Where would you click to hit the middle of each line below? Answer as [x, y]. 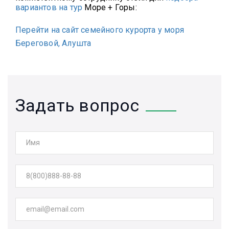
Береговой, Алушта [53, 43]
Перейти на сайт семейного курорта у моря [101, 30]
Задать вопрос [77, 106]
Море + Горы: [111, 8]
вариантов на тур [49, 8]
